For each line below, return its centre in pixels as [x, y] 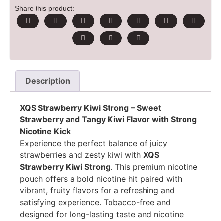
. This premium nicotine [154, 166]
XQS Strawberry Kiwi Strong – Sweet [91, 107]
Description [48, 81]
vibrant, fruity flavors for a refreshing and [97, 190]
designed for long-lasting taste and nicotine [102, 214]
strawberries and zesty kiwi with [81, 155]
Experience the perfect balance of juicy [93, 143]
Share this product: [44, 8]
